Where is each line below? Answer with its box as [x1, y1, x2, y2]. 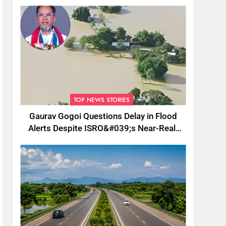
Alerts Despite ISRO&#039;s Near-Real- [28, 123, 179, 133]
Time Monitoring [72, 135, 135, 145]
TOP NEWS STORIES [73, 95, 130, 104]
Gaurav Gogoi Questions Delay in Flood [29, 111, 178, 121]
